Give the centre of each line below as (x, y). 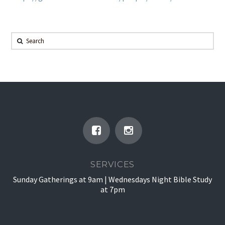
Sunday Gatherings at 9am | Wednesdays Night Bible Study (113, 180)
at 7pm (113, 190)
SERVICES (113, 164)
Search (22, 39)
